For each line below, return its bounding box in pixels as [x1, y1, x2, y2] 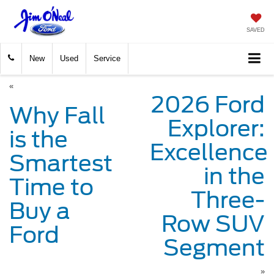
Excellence [149, 138, 268, 166]
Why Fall [9, 102, 105, 129]
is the [9, 125, 68, 153]
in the [204, 162, 265, 190]
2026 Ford [151, 91, 265, 118]
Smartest [9, 149, 113, 177]
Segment [163, 234, 265, 261]
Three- [191, 186, 265, 213]
